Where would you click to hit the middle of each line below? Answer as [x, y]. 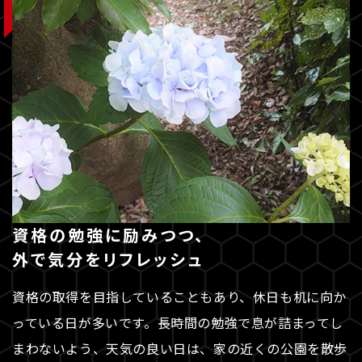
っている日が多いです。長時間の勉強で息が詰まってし [178, 323]
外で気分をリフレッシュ [108, 259]
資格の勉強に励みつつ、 [109, 235]
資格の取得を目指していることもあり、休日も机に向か [180, 297]
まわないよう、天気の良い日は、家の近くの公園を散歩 [180, 349]
